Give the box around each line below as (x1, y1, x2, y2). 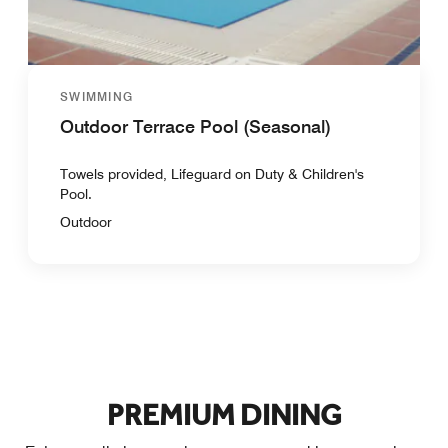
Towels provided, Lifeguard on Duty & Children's (60, 165, 364, 182)
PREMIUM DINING (106, 392, 342, 440)
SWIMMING (60, 88, 134, 104)
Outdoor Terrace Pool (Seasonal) (60, 115, 331, 137)
